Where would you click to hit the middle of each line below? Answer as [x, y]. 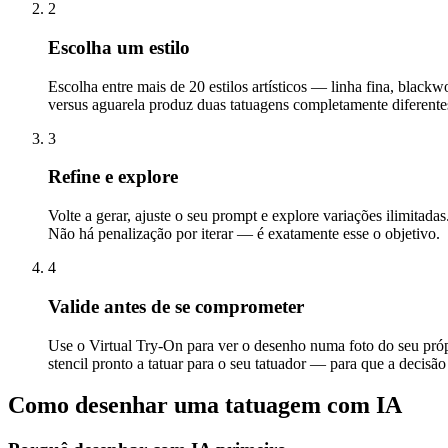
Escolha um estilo [119, 47]
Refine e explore [113, 177]
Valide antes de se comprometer [176, 306]
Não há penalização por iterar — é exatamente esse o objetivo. [244, 234]
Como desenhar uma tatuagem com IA [205, 405]
